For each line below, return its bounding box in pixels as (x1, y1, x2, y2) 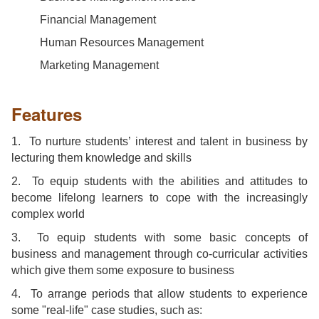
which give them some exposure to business (11, 263, 234, 276)
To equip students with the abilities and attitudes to (32, 174, 308, 187)
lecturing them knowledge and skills (11, 151, 192, 164)
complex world (11, 207, 85, 220)
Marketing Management (11, 58, 159, 71)
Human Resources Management (11, 36, 204, 48)
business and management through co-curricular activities (11, 247, 308, 260)
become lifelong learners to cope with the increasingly (11, 191, 308, 204)
